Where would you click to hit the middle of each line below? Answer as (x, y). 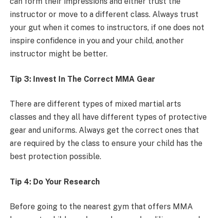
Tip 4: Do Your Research (55, 182)
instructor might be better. (59, 54)
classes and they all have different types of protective (108, 117)
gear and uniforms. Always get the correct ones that (104, 130)
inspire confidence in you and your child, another (97, 41)
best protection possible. (55, 157)
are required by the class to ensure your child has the (106, 144)
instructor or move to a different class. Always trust (104, 15)
